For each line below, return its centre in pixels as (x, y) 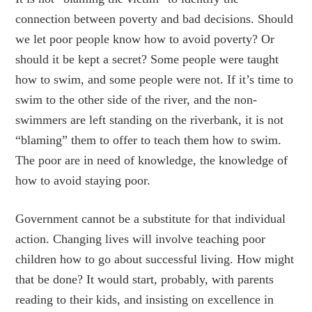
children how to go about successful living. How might (155, 259)
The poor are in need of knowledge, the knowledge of (152, 160)
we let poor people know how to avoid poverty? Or (145, 39)
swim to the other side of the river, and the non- (136, 100)
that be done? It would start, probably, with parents (145, 279)
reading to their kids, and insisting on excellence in (145, 299)
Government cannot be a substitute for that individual (151, 219)
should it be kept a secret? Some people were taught (147, 59)
